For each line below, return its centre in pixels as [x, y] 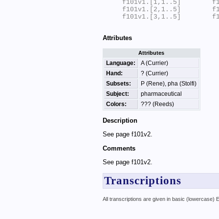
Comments [119, 148]
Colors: [116, 104]
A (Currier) [154, 63]
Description [120, 120]
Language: [120, 63]
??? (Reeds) [157, 104]
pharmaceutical [161, 94]
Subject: [117, 94]
